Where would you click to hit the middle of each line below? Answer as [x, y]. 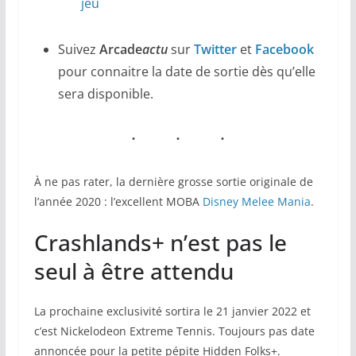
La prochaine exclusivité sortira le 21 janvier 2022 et [172, 311]
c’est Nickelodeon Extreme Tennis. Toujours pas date [174, 331]
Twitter [215, 50]
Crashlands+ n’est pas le [160, 243]
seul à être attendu [133, 271]
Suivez [78, 50]
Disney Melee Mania [256, 202]
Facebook [284, 50]
